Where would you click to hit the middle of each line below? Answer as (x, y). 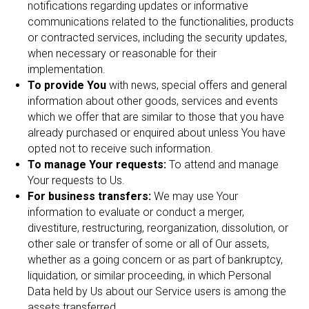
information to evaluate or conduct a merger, (136, 212)
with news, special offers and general (197, 85)
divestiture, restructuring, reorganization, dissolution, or (158, 228)
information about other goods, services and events (153, 101)
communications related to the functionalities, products (161, 22)
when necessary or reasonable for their (122, 53)
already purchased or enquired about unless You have (157, 133)
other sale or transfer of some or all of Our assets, (148, 244)
